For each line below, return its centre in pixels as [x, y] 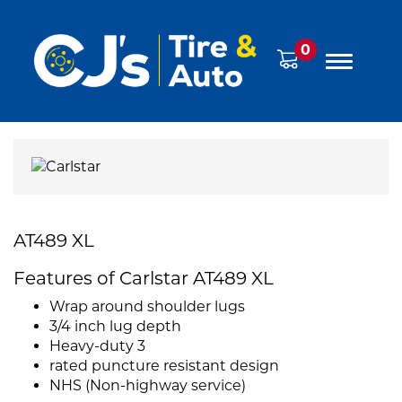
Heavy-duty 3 [97, 346]
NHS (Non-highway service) [148, 386]
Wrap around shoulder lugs [147, 307]
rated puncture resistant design [164, 366]
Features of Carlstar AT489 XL [144, 279]
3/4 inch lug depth [115, 327]
